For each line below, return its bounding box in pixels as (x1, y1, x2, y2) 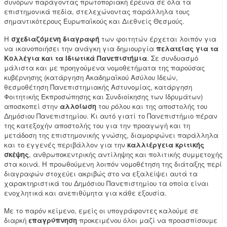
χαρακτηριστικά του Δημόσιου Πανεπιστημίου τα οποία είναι (4, 178, 209, 188)
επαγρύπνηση (28, 215, 77, 225)
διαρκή (4, 215, 28, 225)
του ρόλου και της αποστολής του (96, 101, 207, 111)
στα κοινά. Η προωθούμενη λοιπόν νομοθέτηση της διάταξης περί (4, 159, 222, 169)
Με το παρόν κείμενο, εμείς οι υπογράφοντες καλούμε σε (4, 206, 199, 216)
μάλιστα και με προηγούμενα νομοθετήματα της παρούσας (4, 63, 205, 73)
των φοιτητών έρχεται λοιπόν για (99, 34, 216, 44)
